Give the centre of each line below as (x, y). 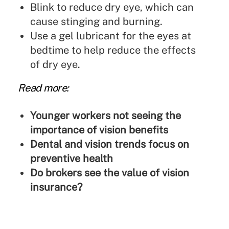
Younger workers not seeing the (105, 116)
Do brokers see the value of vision (109, 173)
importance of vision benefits (99, 130)
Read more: (43, 88)
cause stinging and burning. (96, 22)
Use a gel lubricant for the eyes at (110, 36)
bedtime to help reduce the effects (113, 50)
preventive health (71, 159)
